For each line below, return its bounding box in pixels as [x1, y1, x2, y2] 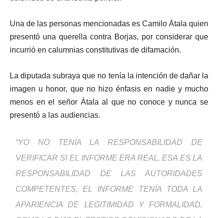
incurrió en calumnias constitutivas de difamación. [10, 46, 181, 54]
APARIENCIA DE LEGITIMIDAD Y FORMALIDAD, [16, 200, 202, 209]
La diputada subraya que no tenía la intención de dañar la [10, 72, 208, 80]
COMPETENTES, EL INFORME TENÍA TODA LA [16, 185, 202, 194]
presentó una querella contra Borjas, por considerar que [10, 33, 208, 41]
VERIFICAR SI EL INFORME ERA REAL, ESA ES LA [16, 154, 202, 163]
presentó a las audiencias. [10, 111, 100, 120]
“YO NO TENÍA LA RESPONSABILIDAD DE [16, 138, 202, 147]
